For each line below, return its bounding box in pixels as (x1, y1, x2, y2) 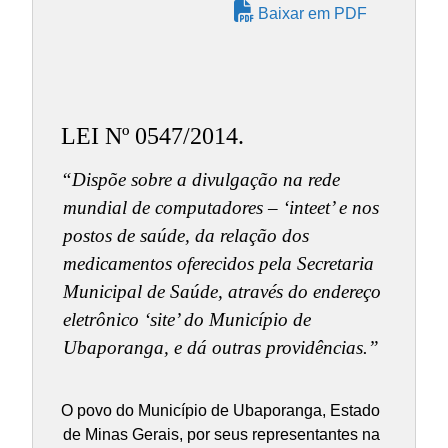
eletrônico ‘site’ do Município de (62, 309, 311, 331)
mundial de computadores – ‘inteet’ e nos (62, 197, 379, 219)
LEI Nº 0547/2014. (60, 122, 244, 149)
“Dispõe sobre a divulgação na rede (60, 169, 340, 191)
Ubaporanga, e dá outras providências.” (62, 337, 379, 359)
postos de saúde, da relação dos (62, 225, 309, 247)
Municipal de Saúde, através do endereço (62, 281, 381, 303)
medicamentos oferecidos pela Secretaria (62, 253, 374, 275)
